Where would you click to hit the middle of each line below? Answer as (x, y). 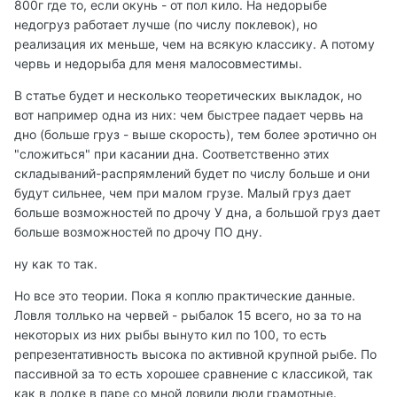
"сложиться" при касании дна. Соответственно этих (172, 154)
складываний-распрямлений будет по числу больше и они (192, 174)
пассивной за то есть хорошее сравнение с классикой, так (194, 374)
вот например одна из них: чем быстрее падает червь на (189, 115)
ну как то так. (56, 264)
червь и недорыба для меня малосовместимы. (158, 64)
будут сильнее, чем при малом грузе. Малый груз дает (183, 193)
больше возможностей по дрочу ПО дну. (138, 232)
